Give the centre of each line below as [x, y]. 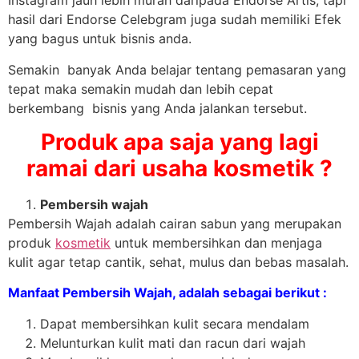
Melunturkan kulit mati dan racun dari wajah [173, 343]
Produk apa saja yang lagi [179, 141]
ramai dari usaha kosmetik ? [179, 168]
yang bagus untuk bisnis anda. [100, 39]
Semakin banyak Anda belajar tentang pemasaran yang [177, 69]
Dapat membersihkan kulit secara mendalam [175, 323]
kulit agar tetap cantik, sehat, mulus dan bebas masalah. [178, 262]
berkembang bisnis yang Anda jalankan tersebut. [157, 108]
